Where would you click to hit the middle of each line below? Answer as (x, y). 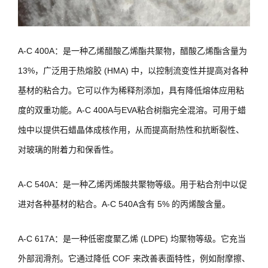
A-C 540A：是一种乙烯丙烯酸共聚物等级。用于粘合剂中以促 (133, 184)
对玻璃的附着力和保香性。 (68, 149)
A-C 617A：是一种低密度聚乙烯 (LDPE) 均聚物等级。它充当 (132, 239)
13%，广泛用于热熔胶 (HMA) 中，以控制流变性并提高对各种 (133, 70)
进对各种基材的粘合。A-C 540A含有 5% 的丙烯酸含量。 (124, 204)
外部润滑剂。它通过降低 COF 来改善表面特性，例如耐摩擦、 (134, 259)
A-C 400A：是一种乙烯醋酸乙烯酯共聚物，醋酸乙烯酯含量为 (133, 51)
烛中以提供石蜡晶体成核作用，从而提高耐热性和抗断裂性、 (131, 130)
